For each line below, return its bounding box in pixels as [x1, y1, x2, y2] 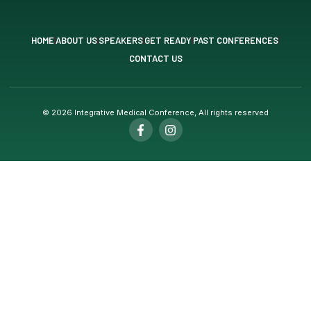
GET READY [144, 35, 192, 46]
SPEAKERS [99, 35, 143, 46]
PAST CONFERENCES [193, 35, 278, 46]
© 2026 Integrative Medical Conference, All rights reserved [42, 108, 269, 117]
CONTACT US [128, 53, 183, 64]
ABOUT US [56, 35, 97, 46]
